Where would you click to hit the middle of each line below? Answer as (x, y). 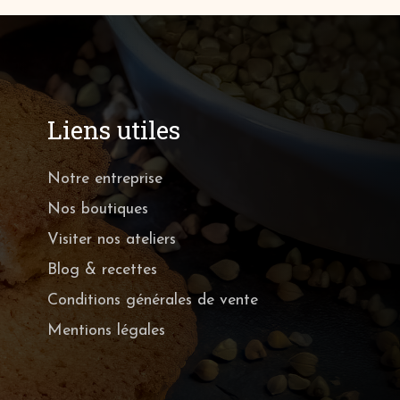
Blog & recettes (102, 270)
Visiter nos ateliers (111, 239)
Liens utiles (113, 129)
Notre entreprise (104, 179)
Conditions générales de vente (152, 300)
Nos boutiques (97, 209)
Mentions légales (106, 330)
